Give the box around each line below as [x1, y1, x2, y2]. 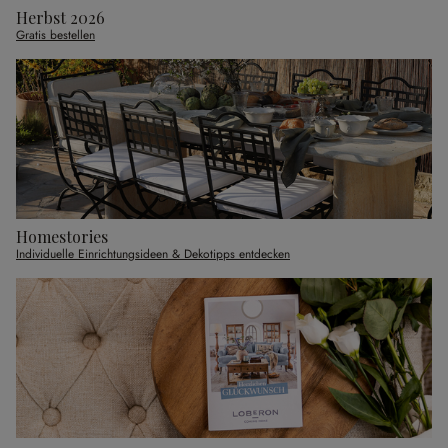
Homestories [16, 226, 108, 248]
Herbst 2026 [16, 7, 105, 29]
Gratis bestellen [16, 26, 95, 45]
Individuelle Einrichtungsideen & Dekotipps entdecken [16, 245, 290, 264]
